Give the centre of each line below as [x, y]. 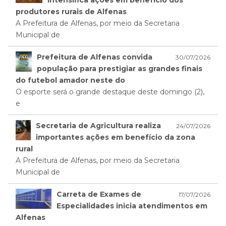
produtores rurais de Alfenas [71, 12]
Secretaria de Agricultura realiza [98, 126]
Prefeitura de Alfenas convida [95, 57]
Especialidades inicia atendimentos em [132, 206]
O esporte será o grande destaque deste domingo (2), [110, 92]
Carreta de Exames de [99, 194]
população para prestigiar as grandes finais [120, 69]
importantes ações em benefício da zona [116, 137]
